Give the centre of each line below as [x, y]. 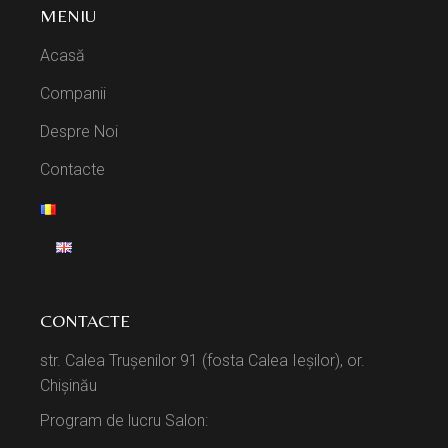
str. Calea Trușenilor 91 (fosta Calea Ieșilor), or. [203, 361]
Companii [73, 94]
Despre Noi [79, 132]
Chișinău [69, 386]
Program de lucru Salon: [124, 421]
